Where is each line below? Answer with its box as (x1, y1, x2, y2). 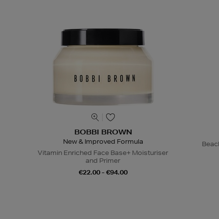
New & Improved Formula (63, 137, 143, 146)
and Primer (86, 156, 121, 165)
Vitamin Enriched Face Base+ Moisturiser (38, 148, 169, 157)
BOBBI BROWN (74, 127, 132, 136)
